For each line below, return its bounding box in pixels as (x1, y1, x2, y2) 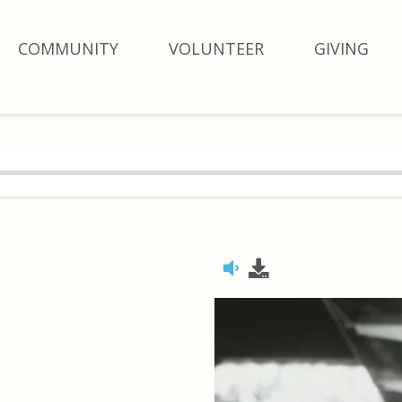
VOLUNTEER (169, 38, 264, 60)
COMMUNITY (18, 38, 118, 60)
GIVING (314, 38, 369, 60)
